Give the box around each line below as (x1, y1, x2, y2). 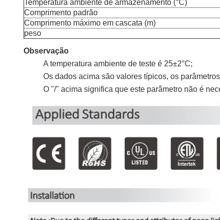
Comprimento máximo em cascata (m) (24, 19, 156, 27)
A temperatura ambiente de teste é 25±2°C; (43, 59, 192, 68)
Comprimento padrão (24, 8, 98, 17)
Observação (24, 47, 69, 55)
